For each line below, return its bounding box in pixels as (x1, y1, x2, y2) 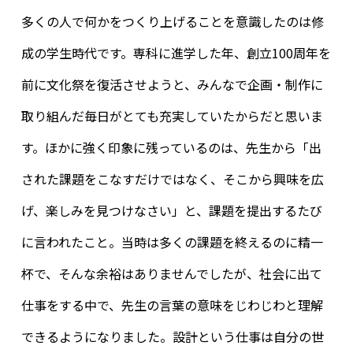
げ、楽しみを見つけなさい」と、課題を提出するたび (20, 201, 322, 221)
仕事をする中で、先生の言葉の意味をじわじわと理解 (20, 295, 323, 315)
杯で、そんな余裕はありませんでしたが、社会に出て (20, 264, 322, 284)
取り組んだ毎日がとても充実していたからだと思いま (20, 106, 323, 126)
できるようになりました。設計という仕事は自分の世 (20, 327, 324, 347)
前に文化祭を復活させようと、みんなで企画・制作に (20, 75, 323, 95)
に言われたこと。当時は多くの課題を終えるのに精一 (20, 232, 323, 252)
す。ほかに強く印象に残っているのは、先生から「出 (20, 138, 321, 158)
